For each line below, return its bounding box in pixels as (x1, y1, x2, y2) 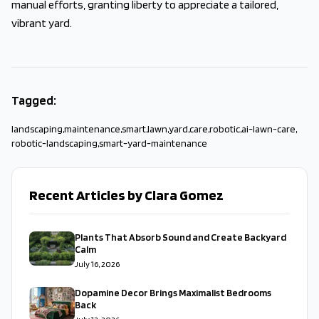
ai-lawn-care (241, 123, 296, 135)
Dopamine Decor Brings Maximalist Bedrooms (75, 287, 271, 298)
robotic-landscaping (11, 137, 98, 149)
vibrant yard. (11, 16, 72, 30)
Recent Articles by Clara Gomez (29, 187, 224, 204)
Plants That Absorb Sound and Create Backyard (75, 231, 286, 243)
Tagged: (11, 93, 56, 108)
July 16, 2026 (75, 258, 120, 269)
